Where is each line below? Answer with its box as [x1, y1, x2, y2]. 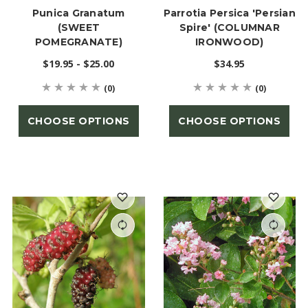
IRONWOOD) [195, 35, 264, 48]
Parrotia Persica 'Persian [163, 6, 296, 19]
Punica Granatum [32, 6, 125, 19]
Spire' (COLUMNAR [179, 21, 280, 34]
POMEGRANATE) [34, 35, 122, 48]
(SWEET [57, 21, 100, 34]
